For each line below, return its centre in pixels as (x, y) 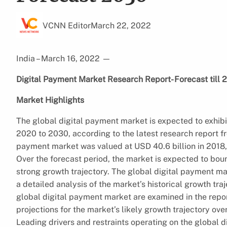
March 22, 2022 (121, 25)
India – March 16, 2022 (59, 58)
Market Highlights (50, 100)
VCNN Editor (67, 25)
